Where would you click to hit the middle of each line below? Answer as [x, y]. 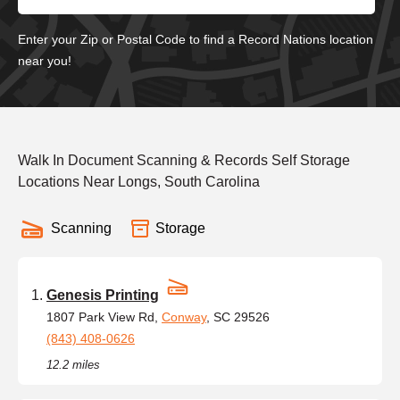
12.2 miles [73, 364]
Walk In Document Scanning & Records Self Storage [184, 160]
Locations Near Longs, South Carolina [139, 181]
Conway [184, 317]
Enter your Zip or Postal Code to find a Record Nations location [196, 39]
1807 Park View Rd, [104, 317]
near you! [45, 60]
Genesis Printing [103, 295]
